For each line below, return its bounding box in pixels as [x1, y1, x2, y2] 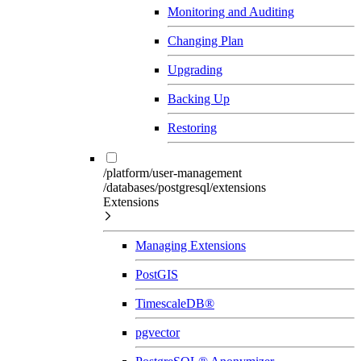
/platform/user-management [103, 165, 242, 180]
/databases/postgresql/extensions [103, 180, 266, 194]
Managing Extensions [135, 238, 246, 252]
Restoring [168, 120, 217, 135]
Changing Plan [168, 33, 243, 48]
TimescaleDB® [135, 296, 214, 310]
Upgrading [168, 62, 222, 77]
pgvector [135, 325, 180, 339]
